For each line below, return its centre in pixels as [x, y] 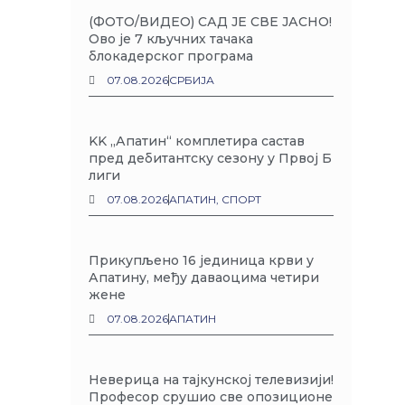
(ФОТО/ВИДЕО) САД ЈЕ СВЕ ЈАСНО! [211, 22]
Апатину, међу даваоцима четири [204, 278]
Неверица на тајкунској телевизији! [212, 380]
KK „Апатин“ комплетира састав [197, 141]
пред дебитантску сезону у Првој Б [211, 158]
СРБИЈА [192, 80]
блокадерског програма [171, 56]
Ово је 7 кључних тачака [171, 39]
